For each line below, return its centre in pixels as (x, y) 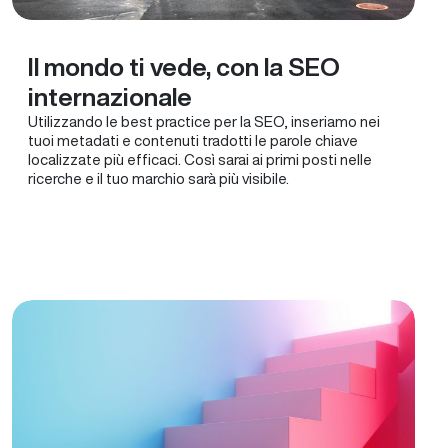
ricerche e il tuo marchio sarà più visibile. (158, 178)
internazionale (110, 96)
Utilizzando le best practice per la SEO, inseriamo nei (204, 121)
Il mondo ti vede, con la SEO (184, 66)
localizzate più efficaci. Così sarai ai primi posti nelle (200, 159)
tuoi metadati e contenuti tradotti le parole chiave (193, 140)
